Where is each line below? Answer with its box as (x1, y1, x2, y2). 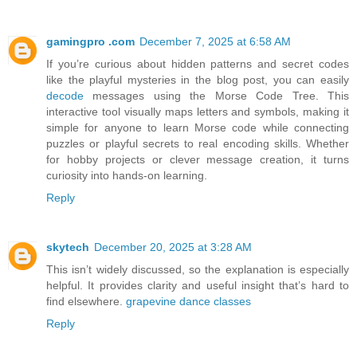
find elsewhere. (46, 295, 126, 308)
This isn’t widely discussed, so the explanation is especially (46, 263, 349, 277)
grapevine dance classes (126, 295, 251, 308)
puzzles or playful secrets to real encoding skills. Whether (46, 137, 349, 151)
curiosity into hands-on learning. (46, 169, 207, 182)
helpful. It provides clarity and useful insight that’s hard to (46, 279, 349, 292)
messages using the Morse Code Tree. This (84, 89, 349, 103)
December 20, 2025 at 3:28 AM (94, 241, 252, 254)
